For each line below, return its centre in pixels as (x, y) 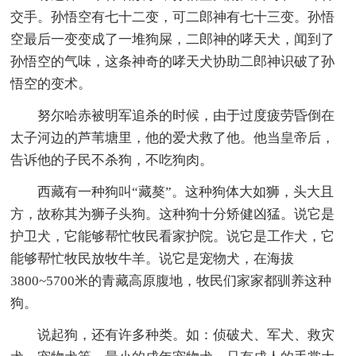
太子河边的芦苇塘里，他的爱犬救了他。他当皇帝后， (173, 138)
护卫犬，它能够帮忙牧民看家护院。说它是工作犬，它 (173, 237)
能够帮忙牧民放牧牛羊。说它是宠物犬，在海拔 (153, 259)
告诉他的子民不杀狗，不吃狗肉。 (112, 161)
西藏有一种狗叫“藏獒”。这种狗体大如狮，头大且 (186, 192)
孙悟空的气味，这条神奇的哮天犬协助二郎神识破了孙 (173, 62)
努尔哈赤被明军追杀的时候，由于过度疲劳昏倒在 (186, 116)
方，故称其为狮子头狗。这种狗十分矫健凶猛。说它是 (173, 215)
